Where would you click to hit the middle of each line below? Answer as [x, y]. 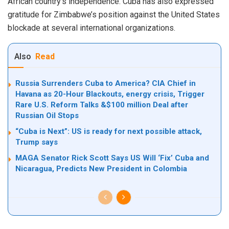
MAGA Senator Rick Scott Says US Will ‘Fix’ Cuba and [112, 158]
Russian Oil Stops [47, 116]
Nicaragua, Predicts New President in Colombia [101, 169]
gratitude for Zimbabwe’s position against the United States [114, 15]
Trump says [37, 142]
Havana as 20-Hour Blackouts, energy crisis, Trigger [110, 94]
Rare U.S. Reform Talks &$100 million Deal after [102, 105]
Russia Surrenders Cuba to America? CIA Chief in [106, 84]
